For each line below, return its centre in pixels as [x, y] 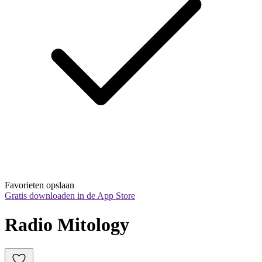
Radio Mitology [67, 224]
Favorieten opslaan [39, 185]
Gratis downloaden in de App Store [70, 196]
